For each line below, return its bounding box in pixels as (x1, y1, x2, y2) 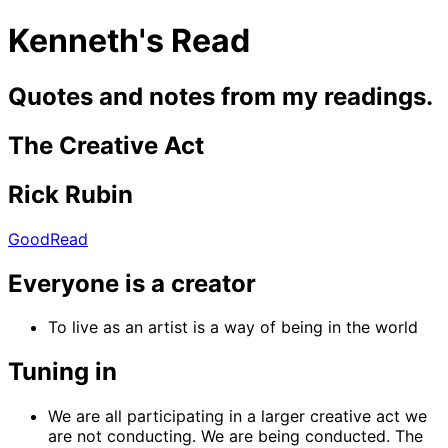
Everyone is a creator (8, 268, 256, 298)
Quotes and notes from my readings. (8, 81, 433, 111)
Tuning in (8, 357, 117, 387)
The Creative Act (8, 130, 204, 160)
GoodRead (8, 228, 88, 249)
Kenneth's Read (8, 21, 250, 61)
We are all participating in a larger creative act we (48, 406, 427, 427)
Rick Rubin (8, 179, 133, 209)
